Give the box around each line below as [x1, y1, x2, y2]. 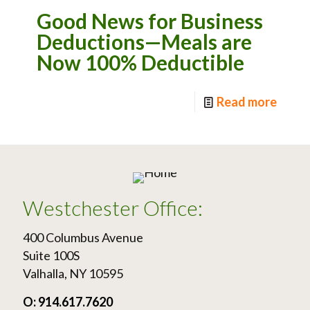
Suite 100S [23, 248, 80, 263]
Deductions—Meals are [37, 29, 252, 54]
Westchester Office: [23, 195, 203, 220]
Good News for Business [37, 8, 263, 33]
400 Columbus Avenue [23, 230, 143, 245]
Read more [217, 94, 277, 109]
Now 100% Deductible [37, 50, 244, 75]
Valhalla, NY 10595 [23, 266, 123, 281]
